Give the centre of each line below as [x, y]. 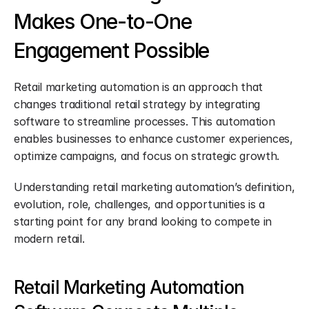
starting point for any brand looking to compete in [143, 221]
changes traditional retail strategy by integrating [137, 104]
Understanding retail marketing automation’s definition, [154, 187]
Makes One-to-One [103, 21]
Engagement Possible [112, 50]
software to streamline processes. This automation [144, 121]
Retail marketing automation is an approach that [138, 87]
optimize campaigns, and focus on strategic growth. [147, 156]
